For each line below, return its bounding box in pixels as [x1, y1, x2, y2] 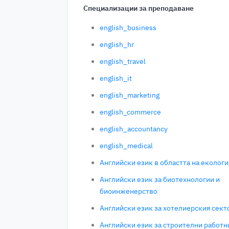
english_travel [100, 57, 146, 66]
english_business [100, 23, 156, 32]
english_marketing [100, 90, 159, 100]
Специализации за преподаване [83, 4, 194, 13]
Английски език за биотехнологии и [100, 175, 220, 184]
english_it [100, 74, 132, 83]
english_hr [100, 40, 134, 49]
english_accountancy [100, 124, 168, 133]
